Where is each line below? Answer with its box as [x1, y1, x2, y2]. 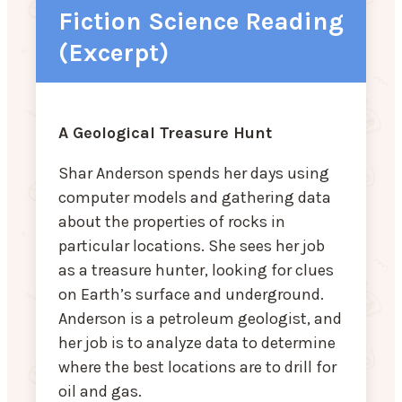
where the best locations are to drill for [58, 357, 336, 378]
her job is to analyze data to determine [58, 333, 336, 354]
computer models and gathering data [58, 188, 331, 208]
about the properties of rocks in [58, 212, 285, 232]
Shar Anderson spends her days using [58, 163, 329, 184]
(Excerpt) [58, 38, 169, 68]
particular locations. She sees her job [58, 236, 325, 257]
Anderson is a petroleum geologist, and [58, 309, 342, 329]
